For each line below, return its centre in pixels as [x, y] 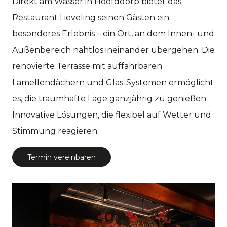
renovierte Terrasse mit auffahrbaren [87, 66]
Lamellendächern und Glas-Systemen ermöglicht [113, 82]
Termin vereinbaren [62, 157]
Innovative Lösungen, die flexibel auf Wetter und [112, 115]
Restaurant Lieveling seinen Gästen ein [91, 17]
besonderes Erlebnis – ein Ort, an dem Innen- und [113, 33]
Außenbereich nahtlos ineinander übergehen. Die [113, 50]
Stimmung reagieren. [55, 131]
